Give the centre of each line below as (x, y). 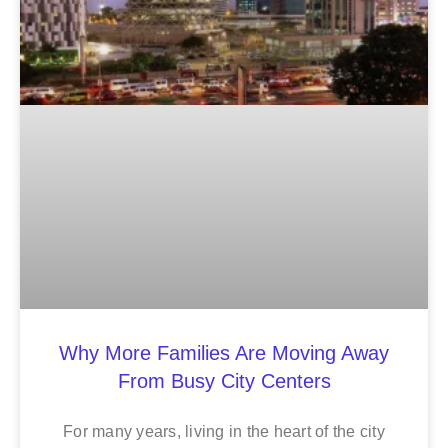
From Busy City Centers (224, 380)
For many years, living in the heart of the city (224, 431)
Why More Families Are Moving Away (224, 352)
